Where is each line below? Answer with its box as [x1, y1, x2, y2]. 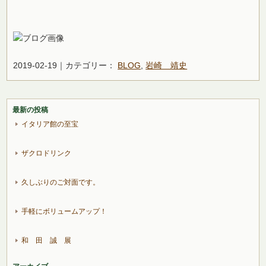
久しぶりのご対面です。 [21, 178, 100, 186]
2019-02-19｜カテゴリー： [13, 60, 118, 70]
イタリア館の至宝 [21, 119, 79, 128]
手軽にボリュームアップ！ [21, 207, 107, 216]
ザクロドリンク [21, 148, 72, 157]
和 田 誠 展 [21, 236, 72, 245]
